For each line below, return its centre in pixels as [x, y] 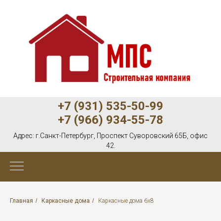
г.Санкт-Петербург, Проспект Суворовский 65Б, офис [122, 135]
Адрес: [24, 135]
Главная [21, 201]
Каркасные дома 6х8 [126, 201]
